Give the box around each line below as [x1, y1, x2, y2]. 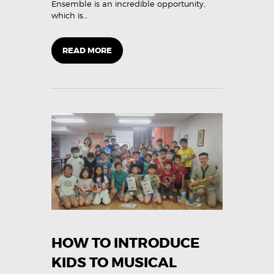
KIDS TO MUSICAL [51, 253, 177, 272]
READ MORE [62, 45, 112, 56]
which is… [51, 10, 87, 21]
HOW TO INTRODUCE [51, 234, 200, 252]
